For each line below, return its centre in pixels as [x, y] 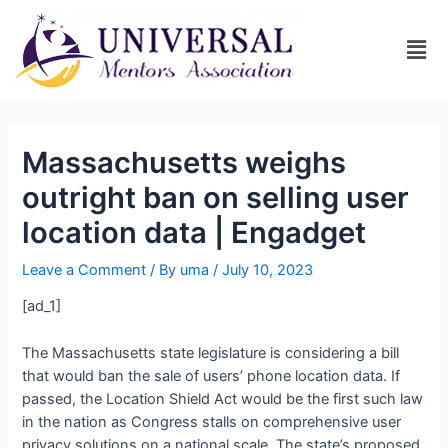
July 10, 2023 [268, 269]
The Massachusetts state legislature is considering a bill [211, 352]
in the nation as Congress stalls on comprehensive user [212, 421]
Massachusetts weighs [184, 162]
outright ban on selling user [216, 197]
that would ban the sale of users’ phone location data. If [211, 375]
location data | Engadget [194, 232]
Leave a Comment [84, 269]
